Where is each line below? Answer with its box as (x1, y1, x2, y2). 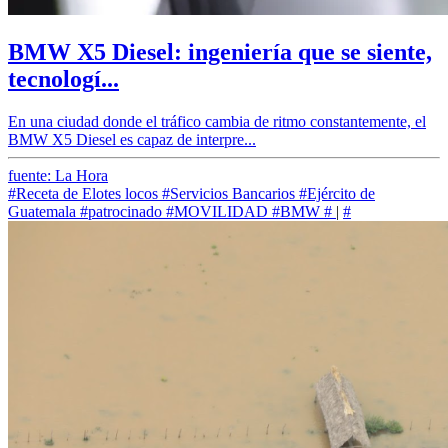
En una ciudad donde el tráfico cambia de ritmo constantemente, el (8, 112, 426, 130)
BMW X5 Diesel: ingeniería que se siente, (8, 38, 432, 65)
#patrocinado (80, 202, 162, 220)
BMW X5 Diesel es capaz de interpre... (8, 130, 256, 148)
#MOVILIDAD (166, 202, 268, 220)
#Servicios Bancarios (162, 184, 295, 202)
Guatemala (8, 202, 76, 220)
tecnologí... (8, 65, 119, 92)
